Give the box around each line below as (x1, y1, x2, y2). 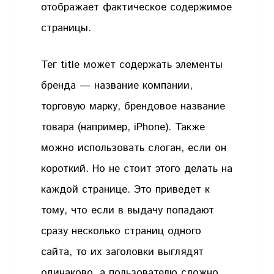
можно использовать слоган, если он (41, 140, 227, 155)
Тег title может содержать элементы (41, 57, 223, 72)
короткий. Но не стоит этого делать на (41, 161, 233, 176)
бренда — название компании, (41, 78, 193, 93)
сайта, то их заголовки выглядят (41, 244, 204, 259)
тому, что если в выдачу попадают (41, 202, 215, 218)
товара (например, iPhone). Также (41, 119, 206, 135)
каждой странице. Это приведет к (41, 182, 210, 197)
